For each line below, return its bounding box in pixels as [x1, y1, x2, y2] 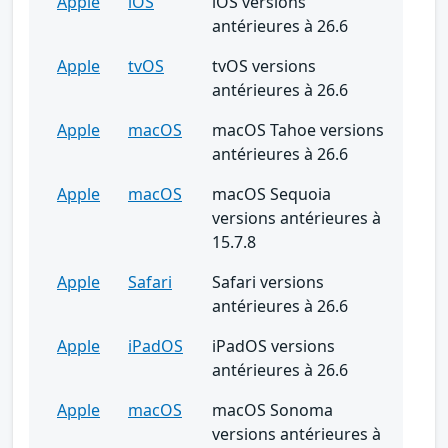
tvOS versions [212, 54, 316, 77]
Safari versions [212, 270, 324, 293]
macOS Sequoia [212, 182, 331, 205]
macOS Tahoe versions [212, 118, 384, 141]
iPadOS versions [212, 334, 335, 357]
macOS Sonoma [212, 398, 333, 421]
